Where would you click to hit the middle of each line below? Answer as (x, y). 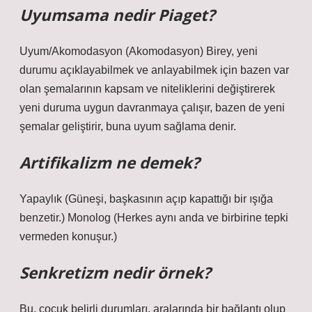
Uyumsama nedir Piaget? (117, 15)
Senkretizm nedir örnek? (115, 273)
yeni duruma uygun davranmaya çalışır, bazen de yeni (152, 108)
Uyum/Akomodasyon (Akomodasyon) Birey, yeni (139, 51)
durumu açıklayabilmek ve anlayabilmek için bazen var (154, 70)
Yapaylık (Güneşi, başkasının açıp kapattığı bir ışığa (146, 199)
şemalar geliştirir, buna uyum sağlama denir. (128, 126)
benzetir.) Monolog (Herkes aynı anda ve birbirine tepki (154, 218)
